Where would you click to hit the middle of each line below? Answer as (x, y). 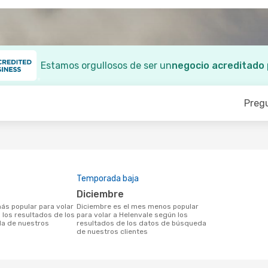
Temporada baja (108, 179)
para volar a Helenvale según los (132, 215)
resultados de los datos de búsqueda (141, 223)
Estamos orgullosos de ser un (106, 66)
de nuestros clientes (112, 232)
